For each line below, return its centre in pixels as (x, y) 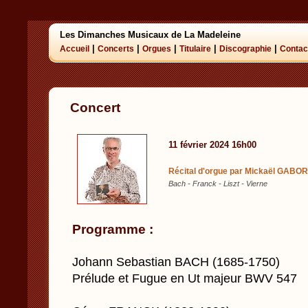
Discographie (245, 49)
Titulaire (195, 49)
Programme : (113, 229)
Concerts (116, 49)
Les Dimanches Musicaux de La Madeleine (150, 35)
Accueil (75, 49)
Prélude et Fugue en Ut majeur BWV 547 (185, 278)
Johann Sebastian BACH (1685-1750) (176, 262)
